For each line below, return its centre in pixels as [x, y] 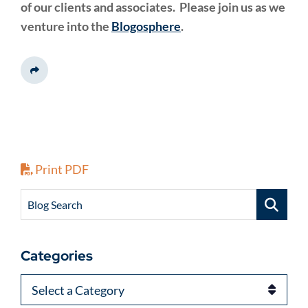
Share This [54, 76]
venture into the [66, 26]
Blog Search [55, 205]
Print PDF [61, 169]
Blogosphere [146, 26]
